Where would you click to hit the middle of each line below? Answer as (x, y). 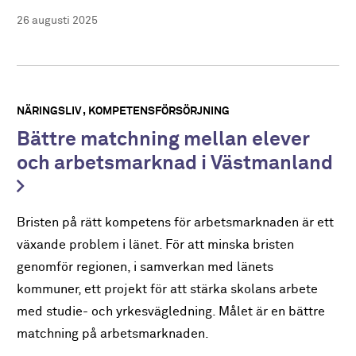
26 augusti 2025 (58, 20)
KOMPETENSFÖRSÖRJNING (159, 111)
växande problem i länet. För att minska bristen (156, 245)
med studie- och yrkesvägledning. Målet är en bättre (171, 311)
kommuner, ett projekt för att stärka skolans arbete (168, 289)
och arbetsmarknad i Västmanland (175, 163)
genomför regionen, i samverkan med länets (145, 267)
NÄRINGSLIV (50, 111)
